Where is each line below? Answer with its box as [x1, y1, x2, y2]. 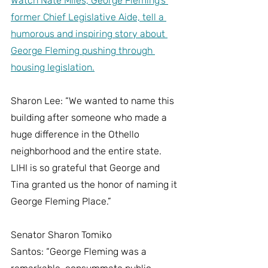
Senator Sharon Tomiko [11, 229, 114, 240]
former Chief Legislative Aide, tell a [11, 11, 166, 23]
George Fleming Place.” [11, 195, 111, 207]
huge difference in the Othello [11, 128, 142, 140]
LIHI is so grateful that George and [11, 162, 162, 173]
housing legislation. [11, 61, 95, 73]
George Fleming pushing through [11, 44, 155, 56]
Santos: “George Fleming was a [11, 245, 149, 257]
